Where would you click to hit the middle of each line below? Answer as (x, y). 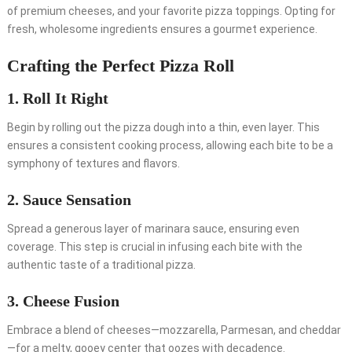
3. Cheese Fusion (63, 301)
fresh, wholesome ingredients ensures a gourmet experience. (162, 29)
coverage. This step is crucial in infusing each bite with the (154, 247)
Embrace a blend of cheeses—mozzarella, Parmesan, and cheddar (174, 330)
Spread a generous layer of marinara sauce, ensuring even (153, 229)
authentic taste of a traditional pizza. (101, 265)
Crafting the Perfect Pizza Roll (120, 66)
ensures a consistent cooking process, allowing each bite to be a (170, 146)
